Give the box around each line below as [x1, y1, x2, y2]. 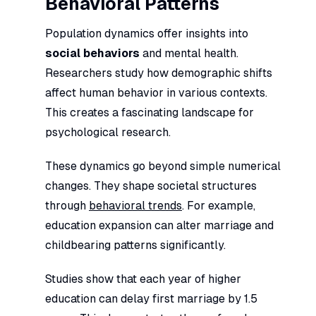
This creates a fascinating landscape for [45, 105, 254, 119]
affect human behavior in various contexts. [45, 85, 267, 99]
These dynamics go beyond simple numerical [45, 159, 281, 173]
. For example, [182, 198, 255, 212]
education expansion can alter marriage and [45, 218, 274, 232]
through [45, 198, 89, 212]
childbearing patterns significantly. [45, 238, 226, 252]
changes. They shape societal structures [45, 178, 257, 193]
